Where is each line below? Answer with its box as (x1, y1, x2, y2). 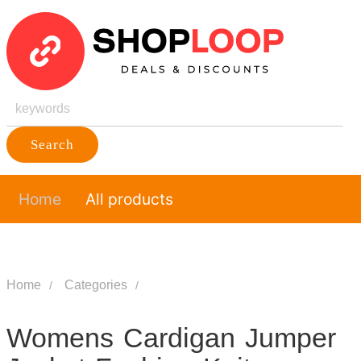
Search (30, 137, 74, 152)
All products (85, 189, 173, 209)
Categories (64, 272, 127, 297)
